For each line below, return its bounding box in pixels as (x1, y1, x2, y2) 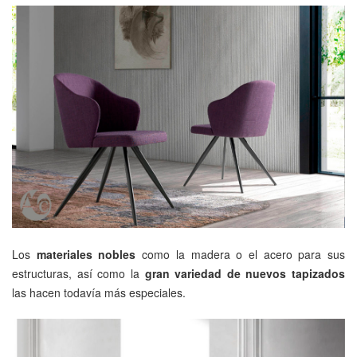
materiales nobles (36, 246, 136, 263)
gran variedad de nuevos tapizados (139, 265, 345, 282)
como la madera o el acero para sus (135, 246, 346, 263)
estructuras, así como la (12, 265, 139, 282)
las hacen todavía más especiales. (12, 284, 186, 301)
